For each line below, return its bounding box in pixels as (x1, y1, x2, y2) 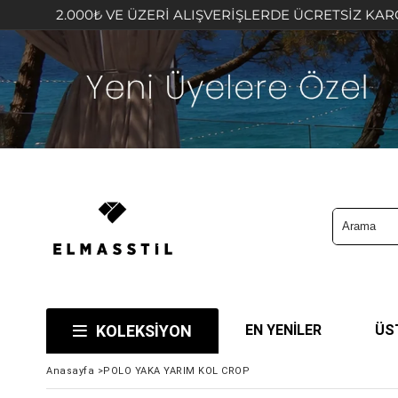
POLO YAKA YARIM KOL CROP (103, 364, 250, 377)
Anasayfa (46, 364, 94, 377)
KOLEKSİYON (96, 321, 192, 340)
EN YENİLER (245, 321, 322, 338)
